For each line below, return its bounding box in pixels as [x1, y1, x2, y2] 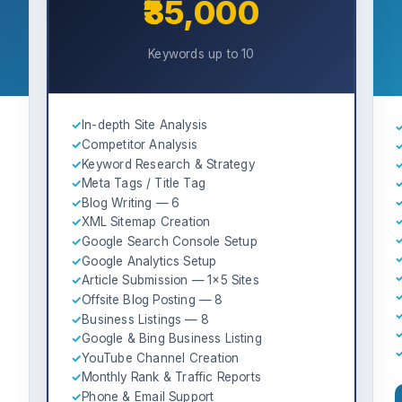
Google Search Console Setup [81, 233, 258, 249]
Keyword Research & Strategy [81, 156, 255, 171]
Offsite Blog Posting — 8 [81, 292, 223, 308]
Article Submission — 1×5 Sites [81, 272, 259, 288]
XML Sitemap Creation [81, 214, 210, 230]
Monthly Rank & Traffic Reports [81, 370, 261, 385]
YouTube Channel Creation [81, 350, 239, 365]
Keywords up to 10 [147, 46, 255, 62]
